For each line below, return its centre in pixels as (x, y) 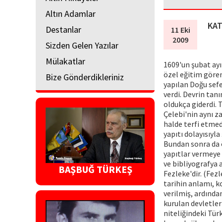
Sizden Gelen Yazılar (82, 45)
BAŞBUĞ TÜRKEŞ (95, 169)
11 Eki (180, 29)
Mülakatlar (65, 61)
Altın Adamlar (71, 13)
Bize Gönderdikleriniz (85, 77)
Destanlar (63, 29)
